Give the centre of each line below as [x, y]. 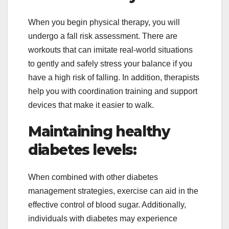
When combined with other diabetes [93, 177]
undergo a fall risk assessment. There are [103, 36]
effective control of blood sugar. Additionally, [107, 205]
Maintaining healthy [99, 132]
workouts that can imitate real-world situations [110, 50]
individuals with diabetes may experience [103, 219]
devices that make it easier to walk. [91, 105]
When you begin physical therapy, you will [104, 22]
